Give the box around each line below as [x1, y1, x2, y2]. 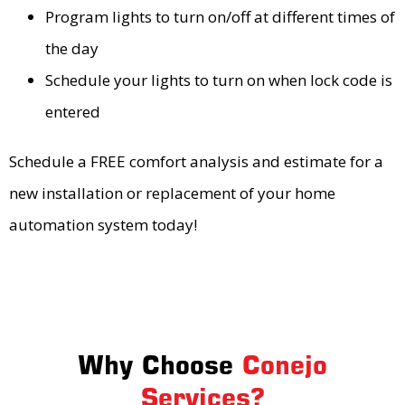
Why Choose [78, 350, 242, 381]
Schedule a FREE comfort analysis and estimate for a [9, 151, 383, 173]
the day [45, 38, 99, 60]
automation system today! [9, 214, 197, 236]
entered [45, 101, 100, 123]
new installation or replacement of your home [9, 183, 335, 204]
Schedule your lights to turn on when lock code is [45, 70, 392, 91]
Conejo [242, 350, 327, 381]
